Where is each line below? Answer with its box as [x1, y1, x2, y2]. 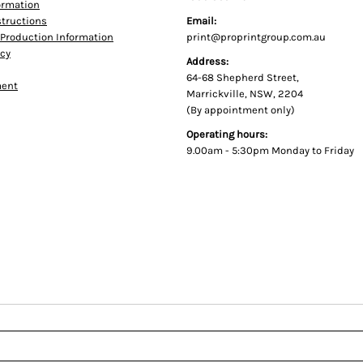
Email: [186, 15, 219, 27]
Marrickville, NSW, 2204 [186, 88, 303, 100]
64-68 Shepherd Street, [186, 71, 299, 83]
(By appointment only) [186, 104, 295, 116]
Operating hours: [186, 128, 267, 140]
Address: [186, 55, 228, 67]
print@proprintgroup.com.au [186, 31, 326, 43]
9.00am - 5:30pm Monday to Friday [186, 144, 354, 156]
